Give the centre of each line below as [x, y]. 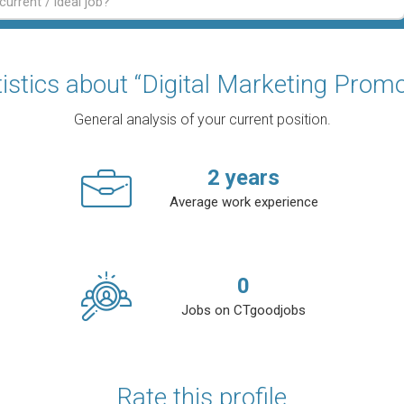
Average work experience [243, 202]
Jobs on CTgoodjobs [243, 310]
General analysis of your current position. [202, 119]
